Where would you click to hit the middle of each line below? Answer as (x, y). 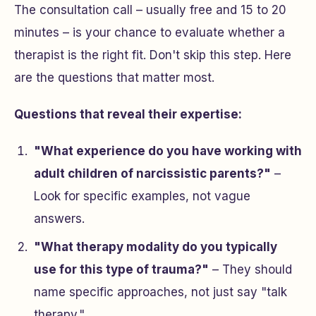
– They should (250, 269)
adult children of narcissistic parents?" (152, 174)
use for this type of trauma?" (121, 269)
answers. (59, 219)
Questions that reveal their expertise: (128, 114)
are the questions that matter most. (114, 78)
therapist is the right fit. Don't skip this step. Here (153, 55)
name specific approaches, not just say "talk (160, 292)
